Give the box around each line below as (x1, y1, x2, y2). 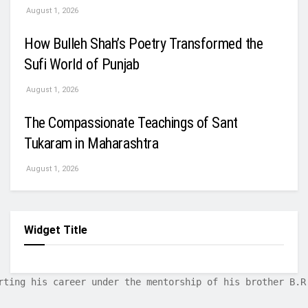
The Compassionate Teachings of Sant (24, 113, 238, 131)
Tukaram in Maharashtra (24, 134, 159, 152)
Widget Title (24, 223, 87, 236)
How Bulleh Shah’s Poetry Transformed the (24, 34, 263, 52)
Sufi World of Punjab (24, 55, 140, 73)
